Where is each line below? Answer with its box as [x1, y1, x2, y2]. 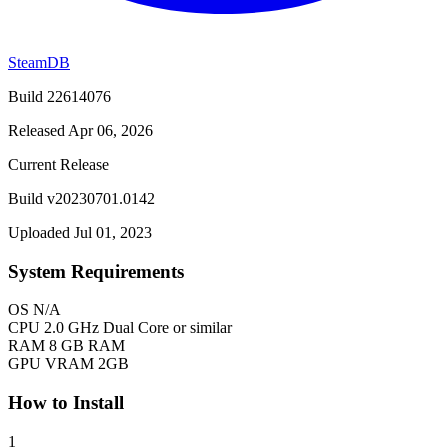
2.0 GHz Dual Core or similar [44, 319, 232, 337]
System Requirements [8, 260, 184, 282]
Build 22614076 [8, 87, 111, 105]
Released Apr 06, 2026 [8, 121, 153, 139]
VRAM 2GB [45, 355, 129, 373]
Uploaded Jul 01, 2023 [8, 223, 152, 241]
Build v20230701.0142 [8, 189, 155, 207]
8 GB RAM [49, 337, 125, 355]
